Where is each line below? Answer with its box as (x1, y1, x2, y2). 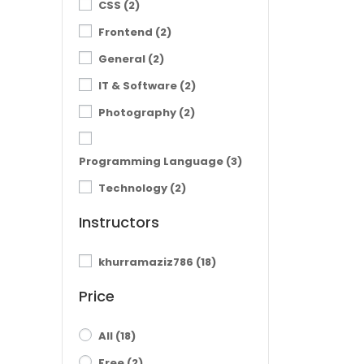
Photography (98, 105, 179, 120)
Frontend (98, 24, 155, 40)
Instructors (79, 212, 159, 232)
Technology (98, 180, 170, 196)
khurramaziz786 (98, 254, 196, 270)
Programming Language (79, 154, 226, 169)
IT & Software (98, 78, 180, 93)
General (98, 51, 148, 67)
